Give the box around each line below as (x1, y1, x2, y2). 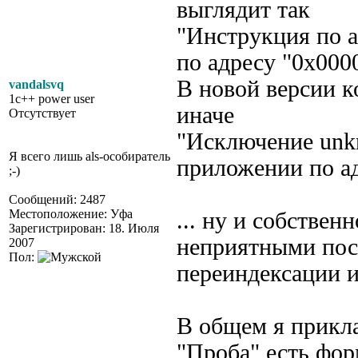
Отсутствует (9, 106, 76, 120)
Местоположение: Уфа (9, 207, 133, 221)
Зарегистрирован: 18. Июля (9, 221, 159, 235)
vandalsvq (9, 78, 64, 91)
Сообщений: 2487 (9, 193, 105, 206)
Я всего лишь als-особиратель (9, 149, 170, 163)
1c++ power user (9, 92, 94, 105)
